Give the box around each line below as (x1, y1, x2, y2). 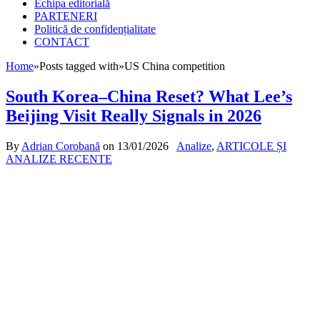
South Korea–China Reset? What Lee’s (6, 87, 292, 106)
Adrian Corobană (21, 140, 100, 153)
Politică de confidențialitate (34, 23, 156, 36)
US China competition (124, 60, 225, 73)
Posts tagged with (39, 60, 119, 73)
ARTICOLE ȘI (216, 140, 286, 153)
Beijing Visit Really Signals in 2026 (6, 106, 261, 126)
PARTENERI (34, 10, 97, 23)
